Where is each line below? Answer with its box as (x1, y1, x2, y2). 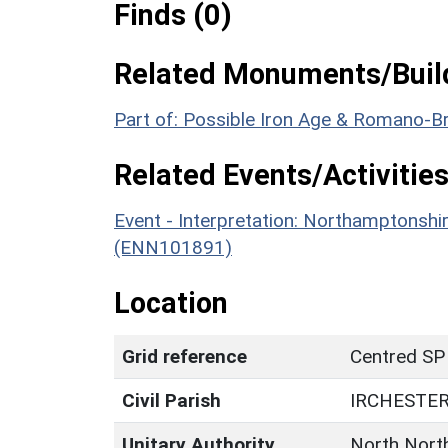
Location (114, 285, 228, 320)
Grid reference (122, 344, 247, 368)
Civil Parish (122, 388, 221, 412)
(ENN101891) (114, 235, 232, 259)
